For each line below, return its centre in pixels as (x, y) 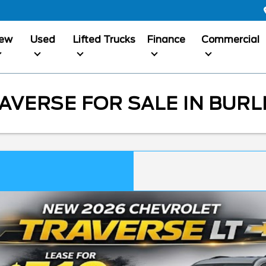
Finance (167, 39)
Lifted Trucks (104, 39)
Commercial (230, 39)
